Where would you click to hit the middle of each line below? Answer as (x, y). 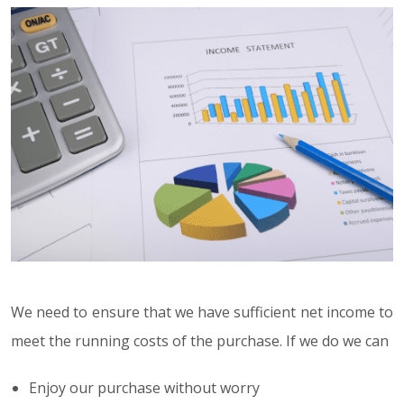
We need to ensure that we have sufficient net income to (202, 312)
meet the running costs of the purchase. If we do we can (200, 341)
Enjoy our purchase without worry (144, 388)
